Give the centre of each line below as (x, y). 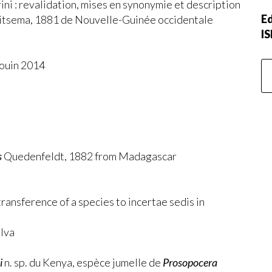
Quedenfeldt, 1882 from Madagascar (89, 156)
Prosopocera (190, 262)
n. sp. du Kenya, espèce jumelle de (83, 262)
